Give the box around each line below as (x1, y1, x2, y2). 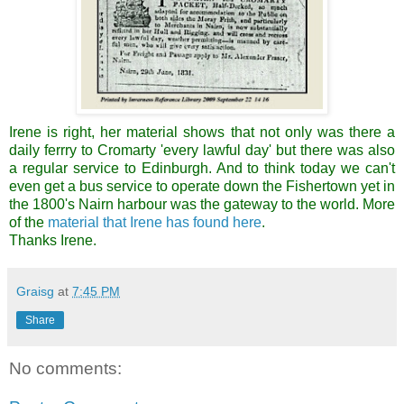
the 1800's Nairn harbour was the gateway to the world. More (9, 196, 395, 212)
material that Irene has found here (48, 214, 262, 230)
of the (9, 214, 48, 230)
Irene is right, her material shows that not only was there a (9, 124, 395, 140)
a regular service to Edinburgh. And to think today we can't (9, 160, 395, 176)
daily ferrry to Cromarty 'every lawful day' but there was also (9, 142, 395, 158)
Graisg (16, 283, 54, 298)
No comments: (9, 358, 122, 378)
